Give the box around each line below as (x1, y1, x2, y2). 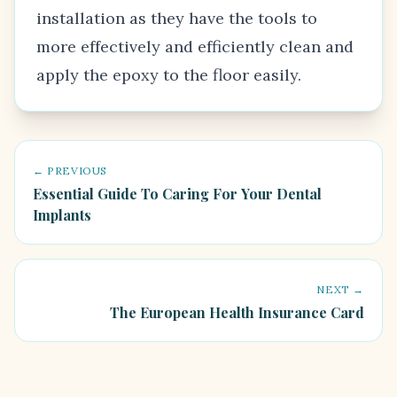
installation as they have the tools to (36, 8, 317, 28)
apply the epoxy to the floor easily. (36, 65, 301, 85)
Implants (33, 206, 91, 224)
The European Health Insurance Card (110, 303, 364, 322)
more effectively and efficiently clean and (36, 36, 354, 57)
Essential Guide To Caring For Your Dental (33, 184, 322, 203)
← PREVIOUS (33, 164, 107, 177)
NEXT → (316, 283, 364, 296)
